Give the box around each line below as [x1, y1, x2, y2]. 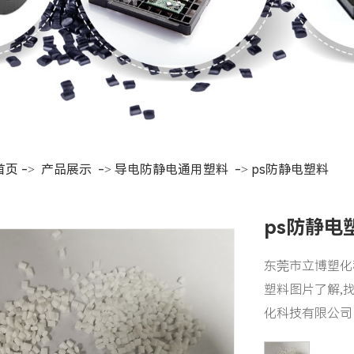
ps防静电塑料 [250, 161, 329, 177]
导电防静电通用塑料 [114, 161, 228, 177]
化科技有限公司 [263, 306, 352, 322]
